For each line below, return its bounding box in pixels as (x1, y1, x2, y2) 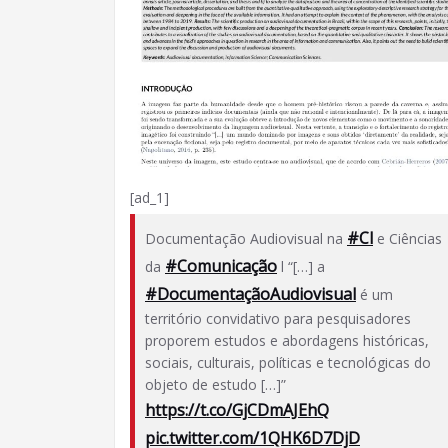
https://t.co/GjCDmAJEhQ (145, 398, 329, 421)
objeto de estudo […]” (145, 374, 286, 394)
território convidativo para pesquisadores (145, 308, 411, 328)
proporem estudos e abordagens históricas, (145, 330, 429, 350)
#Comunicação (165, 254, 277, 277)
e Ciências (373, 228, 442, 248)
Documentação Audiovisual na (145, 228, 347, 248)
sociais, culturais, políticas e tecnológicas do (145, 352, 431, 372)
